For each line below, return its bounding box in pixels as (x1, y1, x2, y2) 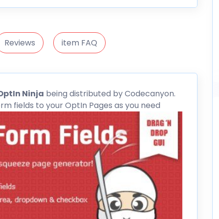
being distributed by (44, 88, 125, 99)
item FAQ (61, 37, 97, 48)
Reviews (4, 37, 35, 48)
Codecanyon (125, 88, 174, 99)
